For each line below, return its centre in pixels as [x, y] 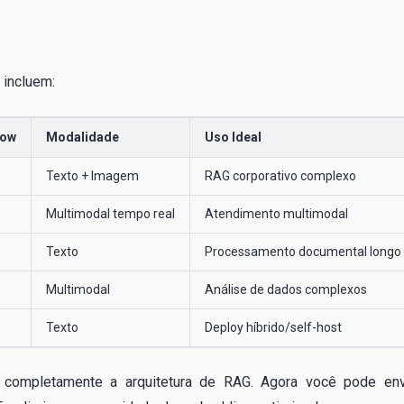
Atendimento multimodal [276, 214]
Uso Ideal [233, 138]
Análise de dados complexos [286, 290]
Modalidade [83, 138]
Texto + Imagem [92, 176]
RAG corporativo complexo [280, 176]
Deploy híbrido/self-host [273, 328]
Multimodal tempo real [110, 214]
